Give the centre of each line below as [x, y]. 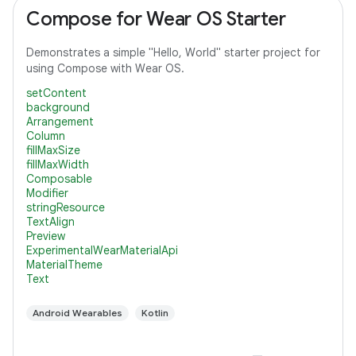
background [58, 107]
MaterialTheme [64, 265]
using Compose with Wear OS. [105, 68]
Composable [59, 179]
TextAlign [50, 222]
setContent [56, 93]
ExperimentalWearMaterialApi [102, 250]
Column [46, 136]
